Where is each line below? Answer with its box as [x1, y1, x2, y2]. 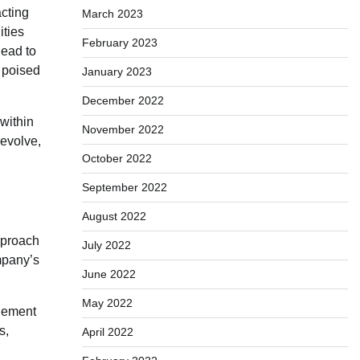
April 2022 [81, 325, 133, 338]
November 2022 [81, 123, 164, 136]
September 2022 [81, 181, 167, 194]
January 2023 [81, 65, 152, 78]
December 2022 [81, 94, 164, 107]
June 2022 [81, 268, 136, 280]
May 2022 [81, 297, 133, 309]
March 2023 [81, 7, 143, 20]
